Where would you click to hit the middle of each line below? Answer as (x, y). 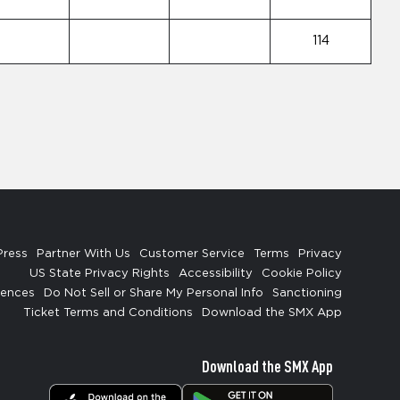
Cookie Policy (302, 274)
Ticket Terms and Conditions (108, 313)
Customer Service (192, 254)
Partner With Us (83, 254)
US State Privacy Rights (100, 274)
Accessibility (216, 274)
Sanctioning (307, 293)
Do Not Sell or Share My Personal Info (154, 293)
